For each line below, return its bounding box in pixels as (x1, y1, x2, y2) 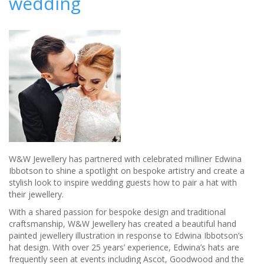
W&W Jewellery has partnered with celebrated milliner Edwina (9, 153, 242, 165)
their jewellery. (9, 189, 68, 200)
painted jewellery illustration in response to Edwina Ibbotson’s (9, 230, 243, 242)
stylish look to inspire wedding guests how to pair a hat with (9, 177, 237, 189)
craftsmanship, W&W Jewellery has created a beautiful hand (9, 218, 236, 230)
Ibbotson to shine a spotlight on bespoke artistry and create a (9, 165, 245, 177)
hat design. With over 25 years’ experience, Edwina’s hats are (9, 242, 239, 253)
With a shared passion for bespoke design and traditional (9, 206, 226, 218)
